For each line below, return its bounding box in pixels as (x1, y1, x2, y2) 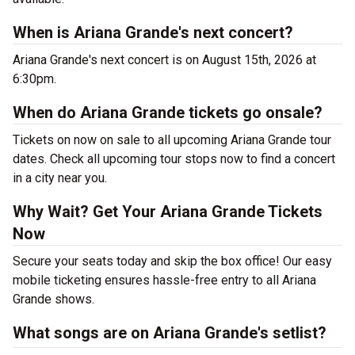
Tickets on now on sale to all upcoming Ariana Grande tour (13, 132, 331, 148)
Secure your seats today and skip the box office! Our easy (13, 254, 332, 269)
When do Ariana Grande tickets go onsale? (13, 103, 323, 123)
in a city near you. (13, 170, 107, 186)
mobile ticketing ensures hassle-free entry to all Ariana (13, 273, 316, 288)
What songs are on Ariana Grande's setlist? (13, 323, 326, 343)
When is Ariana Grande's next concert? (13, 23, 293, 43)
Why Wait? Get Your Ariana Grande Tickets (13, 202, 323, 222)
